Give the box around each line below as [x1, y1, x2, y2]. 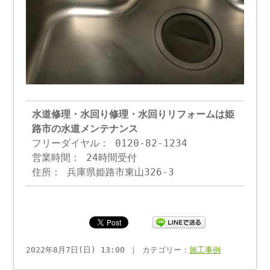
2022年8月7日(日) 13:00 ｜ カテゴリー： [26, 245, 190, 254]
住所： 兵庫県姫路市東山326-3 [32, 166, 175, 178]
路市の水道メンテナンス [32, 122, 139, 134]
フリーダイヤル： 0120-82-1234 [32, 137, 188, 149]
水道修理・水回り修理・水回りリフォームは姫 [32, 108, 235, 120]
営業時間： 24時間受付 [32, 151, 137, 163]
